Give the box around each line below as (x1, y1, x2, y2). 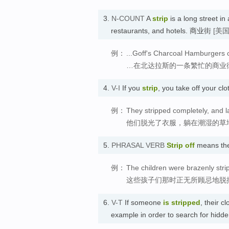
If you (120, 83, 142, 92)
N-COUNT (111, 14, 145, 22)
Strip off (167, 141, 195, 149)
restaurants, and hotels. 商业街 (111, 26, 213, 35)
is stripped (163, 198, 200, 207)
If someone (123, 198, 163, 207)
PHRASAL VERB (111, 141, 165, 149)
